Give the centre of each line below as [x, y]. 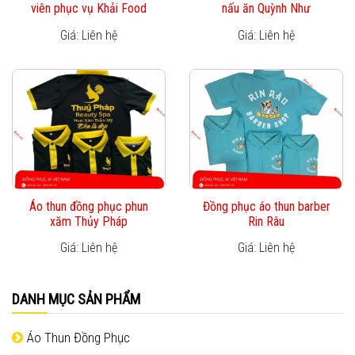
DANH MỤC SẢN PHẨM [76, 299]
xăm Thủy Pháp [89, 221]
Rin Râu [266, 221]
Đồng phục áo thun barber [266, 206]
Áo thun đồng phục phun [89, 206]
